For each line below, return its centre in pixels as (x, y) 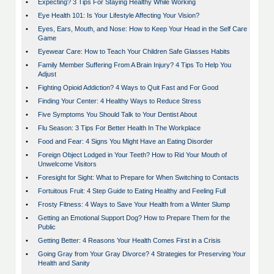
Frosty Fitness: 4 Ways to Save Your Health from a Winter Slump (134, 205)
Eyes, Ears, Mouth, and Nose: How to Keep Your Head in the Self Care (143, 29)
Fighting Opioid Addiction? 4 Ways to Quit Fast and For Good (128, 88)
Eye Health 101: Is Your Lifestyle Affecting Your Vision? (119, 16)
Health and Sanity (64, 263)
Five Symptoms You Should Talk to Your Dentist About (117, 115)
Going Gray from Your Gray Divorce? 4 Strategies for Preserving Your (142, 254)
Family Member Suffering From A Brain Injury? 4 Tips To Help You (135, 65)
